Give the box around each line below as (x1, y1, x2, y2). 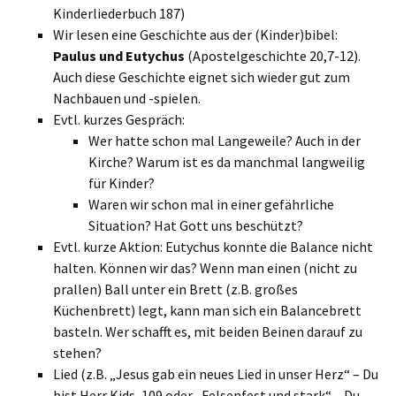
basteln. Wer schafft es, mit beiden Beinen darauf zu (53, 323, 362, 340)
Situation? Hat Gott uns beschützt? (88, 217, 303, 234)
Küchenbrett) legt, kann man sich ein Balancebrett (53, 301, 362, 319)
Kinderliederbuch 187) (53, 4, 185, 22)
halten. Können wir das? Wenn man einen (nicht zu (53, 259, 357, 277)
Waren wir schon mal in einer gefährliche (88, 195, 334, 213)
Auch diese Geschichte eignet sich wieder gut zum (53, 68, 350, 86)
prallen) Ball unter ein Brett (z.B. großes (53, 280, 298, 298)
